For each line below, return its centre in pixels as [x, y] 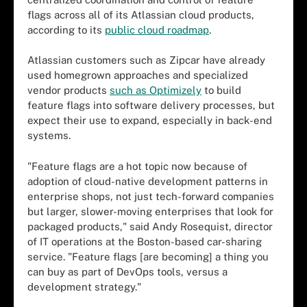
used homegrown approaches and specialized [138, 75]
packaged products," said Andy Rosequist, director [150, 226]
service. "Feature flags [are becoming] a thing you [148, 256]
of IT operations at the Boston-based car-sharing [145, 241]
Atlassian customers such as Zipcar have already [146, 60]
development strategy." [84, 286]
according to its [66, 29]
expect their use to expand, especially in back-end [150, 120]
